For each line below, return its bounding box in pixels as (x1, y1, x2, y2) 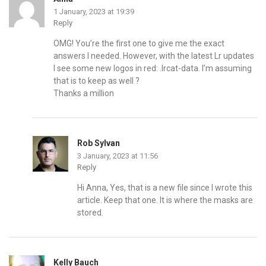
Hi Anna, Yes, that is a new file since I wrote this (77, 182, 252, 192)
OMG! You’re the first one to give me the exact (53, 38, 224, 48)
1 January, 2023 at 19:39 (53, 7, 134, 16)
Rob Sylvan (77, 138, 120, 148)
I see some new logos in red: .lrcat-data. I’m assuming (53, 63, 252, 73)
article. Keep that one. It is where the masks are (77, 195, 253, 205)
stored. (77, 207, 103, 217)
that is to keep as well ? (53, 75, 140, 85)
